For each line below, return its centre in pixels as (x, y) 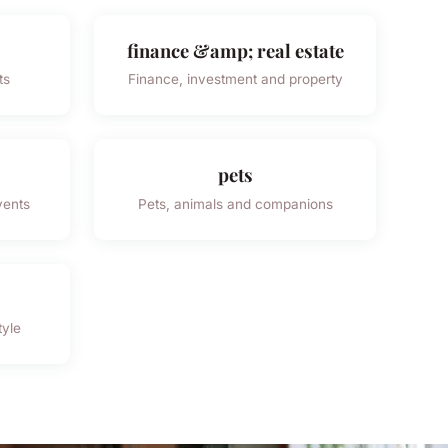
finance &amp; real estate (235, 50)
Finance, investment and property (235, 79)
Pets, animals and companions (235, 203)
